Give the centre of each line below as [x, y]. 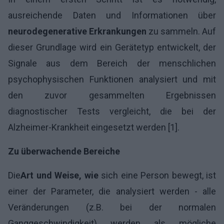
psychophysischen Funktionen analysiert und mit [112, 79]
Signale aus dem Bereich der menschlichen [112, 63]
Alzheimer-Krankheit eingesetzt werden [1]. [94, 127]
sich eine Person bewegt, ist [157, 175]
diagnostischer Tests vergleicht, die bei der [112, 111]
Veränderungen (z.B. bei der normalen [112, 207]
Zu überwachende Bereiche [64, 151]
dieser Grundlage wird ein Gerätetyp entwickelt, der [112, 47]
